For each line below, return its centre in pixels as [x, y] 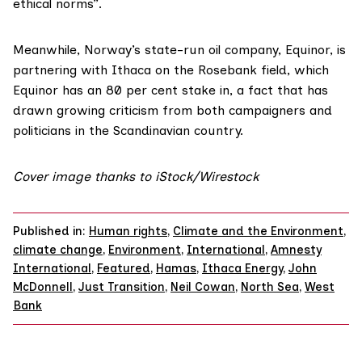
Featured [124, 269]
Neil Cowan [203, 287]
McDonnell [43, 287]
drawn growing [61, 111]
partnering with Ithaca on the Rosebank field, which [171, 70]
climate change [58, 250]
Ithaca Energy [242, 269]
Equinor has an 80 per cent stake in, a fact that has [170, 90]
